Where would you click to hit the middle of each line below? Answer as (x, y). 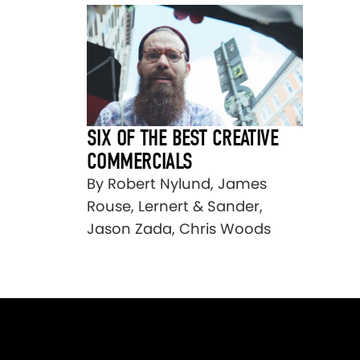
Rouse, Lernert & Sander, (175, 207)
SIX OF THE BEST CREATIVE (183, 138)
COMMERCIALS (140, 162)
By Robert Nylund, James (177, 184)
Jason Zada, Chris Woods (179, 229)
